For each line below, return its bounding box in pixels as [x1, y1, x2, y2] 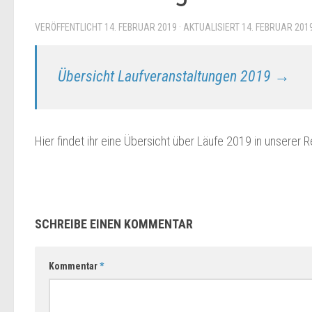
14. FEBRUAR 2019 [104, 22, 177, 33]
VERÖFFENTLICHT [35, 22, 104, 33]
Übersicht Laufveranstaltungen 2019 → [58, 68, 290, 86]
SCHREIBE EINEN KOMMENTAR [35, 217, 193, 232]
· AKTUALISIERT [177, 22, 242, 33]
